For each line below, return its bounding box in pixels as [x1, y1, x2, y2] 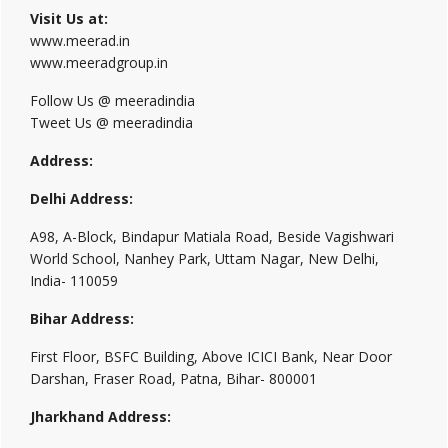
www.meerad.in [30, 31, 130, 50]
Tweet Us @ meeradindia [30, 113, 193, 132]
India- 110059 [30, 271, 118, 290]
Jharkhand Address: [30, 407, 171, 426]
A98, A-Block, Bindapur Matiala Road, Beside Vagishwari [30, 227, 394, 246]
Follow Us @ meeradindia [30, 91, 195, 110]
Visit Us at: [30, 9, 108, 28]
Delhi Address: [30, 189, 133, 208]
